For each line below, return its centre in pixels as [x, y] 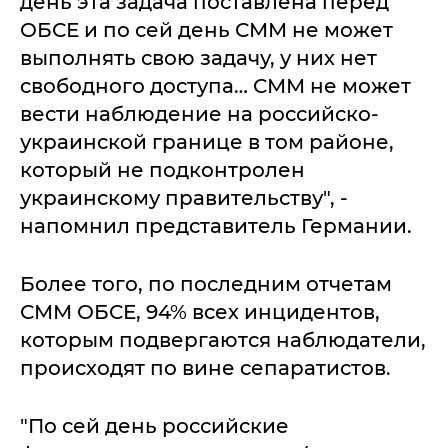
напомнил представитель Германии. [216, 225]
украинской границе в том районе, [207, 141]
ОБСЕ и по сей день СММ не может [206, 29]
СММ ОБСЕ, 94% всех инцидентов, [200, 311]
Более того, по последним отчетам [206, 283]
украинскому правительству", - [184, 197]
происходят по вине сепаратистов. [205, 367]
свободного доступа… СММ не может [215, 85]
